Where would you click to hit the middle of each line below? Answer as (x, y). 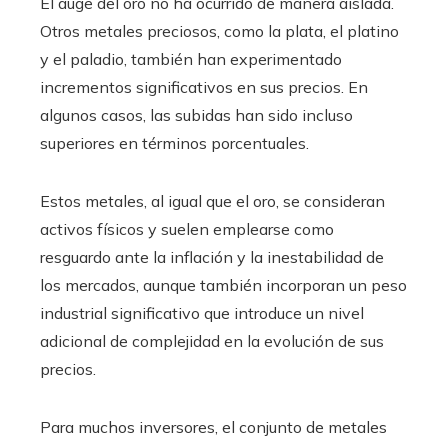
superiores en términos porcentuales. (174, 143)
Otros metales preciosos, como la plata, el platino (219, 31)
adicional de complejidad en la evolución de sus (212, 341)
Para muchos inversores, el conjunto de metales (213, 427)
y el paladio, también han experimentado (191, 59)
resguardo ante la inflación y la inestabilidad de (212, 257)
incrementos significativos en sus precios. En (204, 87)
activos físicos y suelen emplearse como (187, 229)
